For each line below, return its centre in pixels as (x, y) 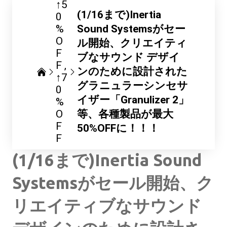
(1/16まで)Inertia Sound (107, 160)
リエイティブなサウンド (107, 205)
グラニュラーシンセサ (132, 86)
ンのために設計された (132, 71)
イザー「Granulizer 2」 (133, 100)
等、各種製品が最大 (125, 114)
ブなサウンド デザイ (128, 57)
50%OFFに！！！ (118, 128)
